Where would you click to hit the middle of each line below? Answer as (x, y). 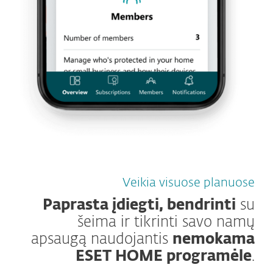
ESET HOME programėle (164, 256)
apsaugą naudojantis (102, 239)
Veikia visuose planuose (189, 183)
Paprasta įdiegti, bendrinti (139, 205)
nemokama (214, 239)
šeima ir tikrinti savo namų (166, 222)
